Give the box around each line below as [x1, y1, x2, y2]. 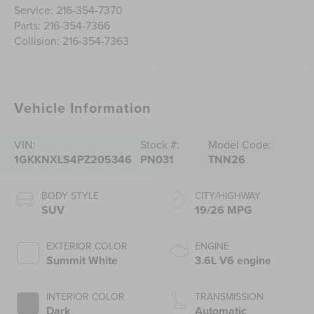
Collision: [14, 33, 63, 49]
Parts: [14, 18, 44, 34]
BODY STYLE [41, 189, 100, 203]
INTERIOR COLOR [46, 289, 125, 304]
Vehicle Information [14, 97, 152, 118]
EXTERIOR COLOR [46, 239, 128, 254]
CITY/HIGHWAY [195, 189, 261, 203]
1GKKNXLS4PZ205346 [14, 151, 132, 168]
